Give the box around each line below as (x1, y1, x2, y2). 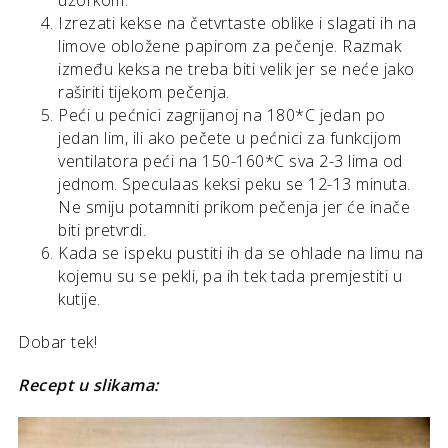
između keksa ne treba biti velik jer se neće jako (58, 58, 415, 81)
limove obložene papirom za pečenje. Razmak (58, 35, 401, 58)
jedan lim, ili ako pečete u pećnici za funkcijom (58, 127, 401, 150)
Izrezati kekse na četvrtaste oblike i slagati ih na (58, 12, 417, 35)
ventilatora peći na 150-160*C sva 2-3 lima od (58, 150, 403, 173)
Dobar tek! (18, 331, 97, 354)
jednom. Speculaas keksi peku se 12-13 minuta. (58, 173, 411, 196)
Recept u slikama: (18, 374, 159, 397)
